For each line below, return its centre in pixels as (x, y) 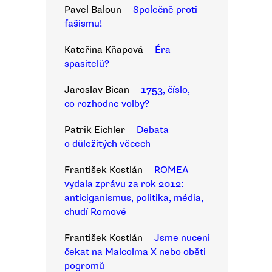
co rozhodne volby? (107, 104)
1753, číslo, (165, 90)
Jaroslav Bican (97, 90)
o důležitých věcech (107, 144)
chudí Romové (95, 212)
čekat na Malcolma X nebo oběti (135, 252)
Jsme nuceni (182, 238)
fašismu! (83, 24)
